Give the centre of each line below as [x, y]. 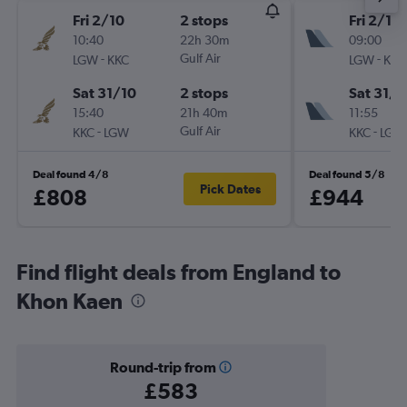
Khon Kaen [69, 301]
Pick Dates [230, 189]
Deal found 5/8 [347, 174]
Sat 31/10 [104, 93]
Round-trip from [163, 367]
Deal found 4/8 [71, 174]
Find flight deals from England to [179, 272]
